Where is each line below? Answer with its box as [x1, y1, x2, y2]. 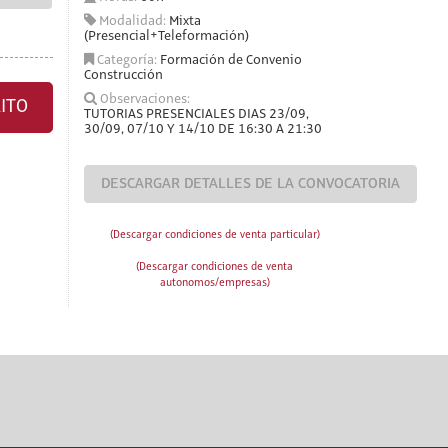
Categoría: [93, 53, 160, 67]
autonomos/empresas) [159, 277, 270, 289]
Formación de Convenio [159, 53, 302, 67]
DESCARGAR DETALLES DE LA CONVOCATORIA [100, 176, 400, 192]
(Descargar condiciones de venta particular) [109, 229, 320, 241]
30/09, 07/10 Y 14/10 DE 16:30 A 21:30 [83, 122, 322, 136]
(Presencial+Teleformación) [83, 29, 249, 43]
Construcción [83, 68, 163, 82]
